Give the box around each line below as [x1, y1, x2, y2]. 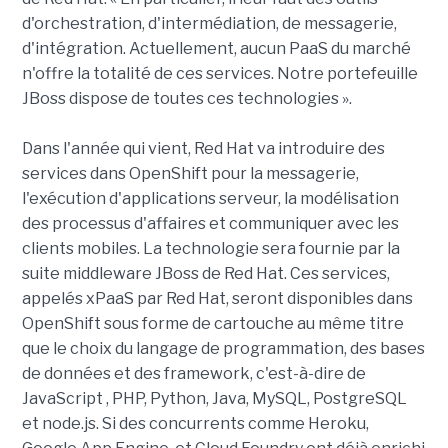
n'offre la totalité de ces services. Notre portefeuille [21, 64, 418, 84]
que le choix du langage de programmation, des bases [21, 339, 425, 359]
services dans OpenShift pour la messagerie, [21, 164, 359, 184]
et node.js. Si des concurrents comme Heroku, [21, 414, 369, 434]
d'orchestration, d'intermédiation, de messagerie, [21, 14, 397, 34]
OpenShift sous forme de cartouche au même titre [21, 314, 404, 334]
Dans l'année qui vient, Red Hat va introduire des [21, 139, 385, 159]
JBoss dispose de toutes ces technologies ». [21, 89, 352, 109]
